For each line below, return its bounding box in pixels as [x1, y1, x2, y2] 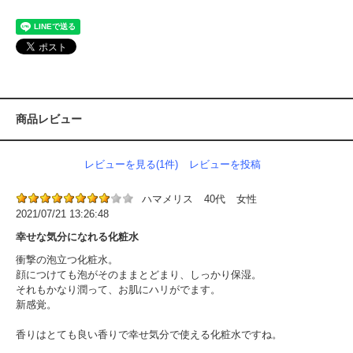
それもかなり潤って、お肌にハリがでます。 [16, 284, 221, 296]
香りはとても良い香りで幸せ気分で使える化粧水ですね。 [16, 329, 282, 341]
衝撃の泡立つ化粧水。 [16, 254, 118, 266]
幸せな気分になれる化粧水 [16, 231, 139, 243]
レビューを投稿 [189, 158, 261, 171]
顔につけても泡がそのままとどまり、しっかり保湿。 [16, 269, 262, 281]
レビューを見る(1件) [84, 158, 178, 171]
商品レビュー [16, 113, 82, 126]
